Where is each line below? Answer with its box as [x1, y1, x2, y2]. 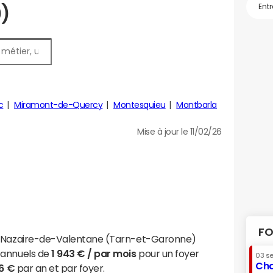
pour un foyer [136, 249, 199, 258]
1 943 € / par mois [51, 249, 136, 258]
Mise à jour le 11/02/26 [137, 127, 222, 136]
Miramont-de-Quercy [14, 101, 103, 109]
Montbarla [176, 101, 217, 109]
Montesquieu [113, 101, 166, 109]
